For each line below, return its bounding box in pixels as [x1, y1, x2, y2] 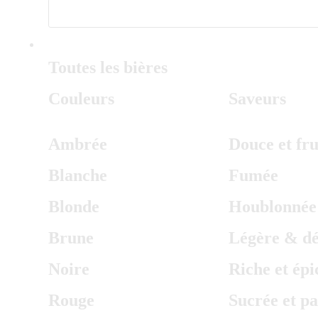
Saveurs [228, 89, 286, 108]
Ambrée [48, 135, 107, 153]
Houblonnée [228, 197, 317, 216]
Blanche [48, 166, 107, 185]
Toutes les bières [48, 58, 168, 77]
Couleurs [48, 89, 114, 108]
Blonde [48, 197, 99, 216]
